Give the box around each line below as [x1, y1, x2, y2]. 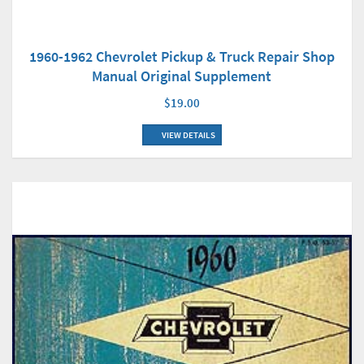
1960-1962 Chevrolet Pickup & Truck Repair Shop [29, 46, 335, 66]
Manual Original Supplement [92, 66, 272, 85]
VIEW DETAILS [159, 128, 215, 141]
